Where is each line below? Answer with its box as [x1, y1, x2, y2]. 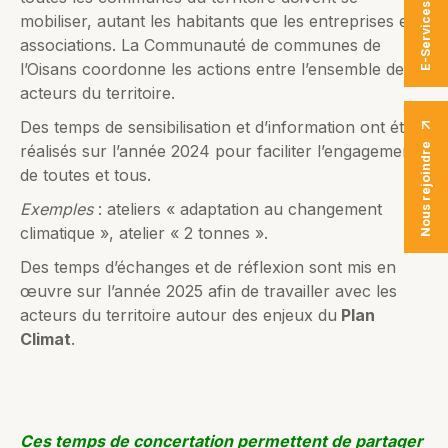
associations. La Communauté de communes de [20, 35, 381, 55]
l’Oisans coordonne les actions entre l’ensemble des [20, 59, 412, 79]
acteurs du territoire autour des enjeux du [20, 305, 337, 325]
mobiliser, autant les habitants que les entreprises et [20, 11, 413, 31]
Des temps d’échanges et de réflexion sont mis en [20, 257, 396, 277]
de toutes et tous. [20, 165, 151, 185]
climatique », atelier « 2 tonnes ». [20, 223, 268, 243]
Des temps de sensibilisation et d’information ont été [20, 117, 413, 137]
